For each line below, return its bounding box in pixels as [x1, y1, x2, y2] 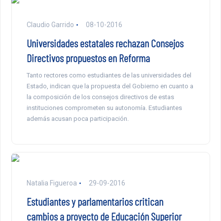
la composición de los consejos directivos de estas [26, 93, 174, 101]
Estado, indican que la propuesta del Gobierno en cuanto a [26, 82, 193, 90]
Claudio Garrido [26, 21, 74, 29]
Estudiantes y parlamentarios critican [26, 195, 163, 208]
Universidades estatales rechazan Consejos [26, 37, 184, 50]
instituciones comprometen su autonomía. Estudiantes [26, 104, 182, 112]
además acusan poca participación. [26, 115, 129, 123]
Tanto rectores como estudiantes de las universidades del [26, 72, 191, 79]
